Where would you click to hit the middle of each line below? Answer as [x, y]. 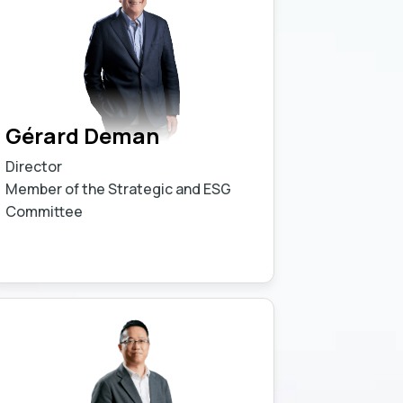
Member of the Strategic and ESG [119, 188]
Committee [45, 211]
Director [34, 166]
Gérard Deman [83, 135]
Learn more [201, 256]
